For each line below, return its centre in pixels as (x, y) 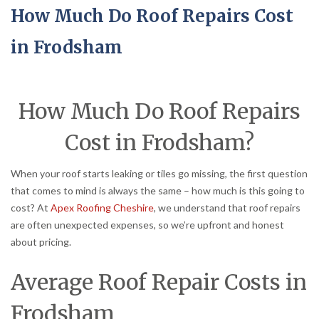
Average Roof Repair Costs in (159, 282)
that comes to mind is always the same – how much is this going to (158, 191)
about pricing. (41, 242)
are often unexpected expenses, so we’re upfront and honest (147, 225)
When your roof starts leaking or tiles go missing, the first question (159, 174)
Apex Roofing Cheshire (102, 208)
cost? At (31, 208)
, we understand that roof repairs (227, 208)
